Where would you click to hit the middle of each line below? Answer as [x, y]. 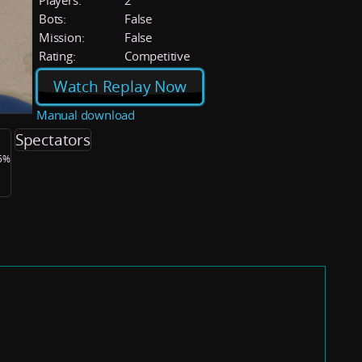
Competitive [157, 56]
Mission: [62, 37]
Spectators [53, 139]
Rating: [57, 56]
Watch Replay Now [120, 87]
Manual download [86, 115]
